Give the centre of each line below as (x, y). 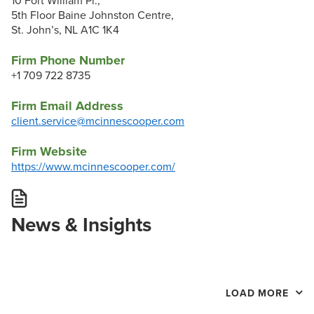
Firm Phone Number (68, 61)
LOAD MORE (259, 294)
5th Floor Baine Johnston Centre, (93, 16)
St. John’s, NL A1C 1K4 (65, 30)
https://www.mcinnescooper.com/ (93, 167)
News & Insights (81, 225)
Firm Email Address (67, 106)
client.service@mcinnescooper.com (98, 122)
